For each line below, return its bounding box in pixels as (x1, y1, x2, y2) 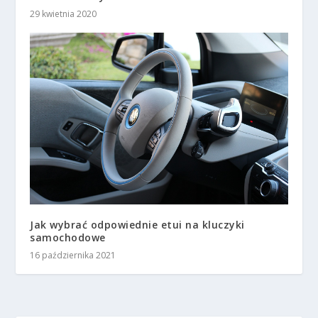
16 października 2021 (30, 248, 116, 261)
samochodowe (30, 230, 106, 244)
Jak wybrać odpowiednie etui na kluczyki (30, 217, 245, 231)
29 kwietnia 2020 (30, 7, 97, 20)
